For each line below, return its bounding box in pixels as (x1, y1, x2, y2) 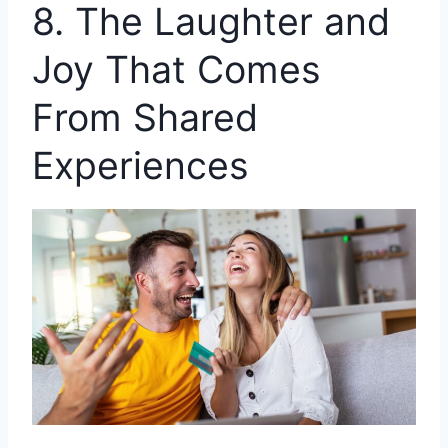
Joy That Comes (32, 46, 321, 92)
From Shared (32, 94, 258, 140)
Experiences (32, 142, 249, 188)
